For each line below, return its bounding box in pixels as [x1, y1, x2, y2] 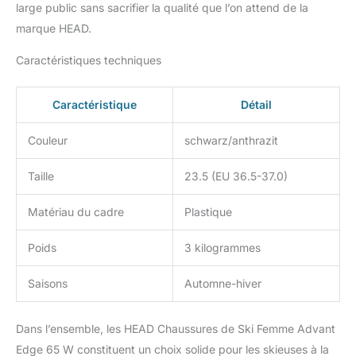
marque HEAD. [16, 21, 91, 35]
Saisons [28, 276, 68, 290]
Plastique [184, 204, 232, 219]
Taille [28, 168, 54, 183]
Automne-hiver [184, 276, 261, 290]
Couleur [28, 133, 68, 147]
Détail [241, 97, 272, 111]
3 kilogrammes [184, 240, 261, 254]
